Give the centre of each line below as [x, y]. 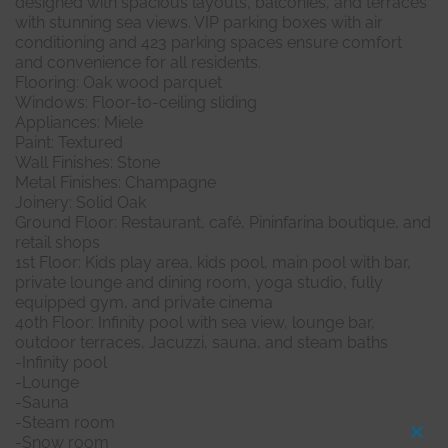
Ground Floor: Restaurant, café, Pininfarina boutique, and [223, 223]
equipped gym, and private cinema [144, 303]
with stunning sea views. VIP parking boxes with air [199, 23]
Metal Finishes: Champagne [115, 183]
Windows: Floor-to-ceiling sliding [136, 103]
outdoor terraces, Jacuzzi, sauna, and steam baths [201, 343]
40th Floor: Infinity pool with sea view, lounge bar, [195, 323]
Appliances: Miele [79, 123]
